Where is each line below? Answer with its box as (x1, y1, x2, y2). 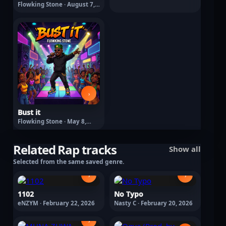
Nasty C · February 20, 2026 (114, 199, 193, 207)
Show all (169, 144, 201, 154)
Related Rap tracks (13, 141, 117, 158)
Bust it (18, 107, 40, 117)
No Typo (114, 189, 143, 199)
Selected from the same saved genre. (13, 157, 124, 166)
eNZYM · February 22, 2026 (18, 199, 95, 207)
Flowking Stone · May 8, (18, 118, 86, 125)
